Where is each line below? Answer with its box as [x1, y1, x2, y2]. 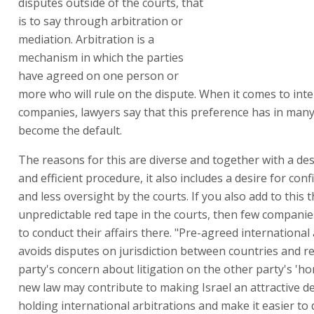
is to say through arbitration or [18, 13, 183, 29]
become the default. [18, 122, 122, 138]
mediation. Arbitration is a [18, 31, 154, 47]
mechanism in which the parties [18, 49, 184, 65]
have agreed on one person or [18, 67, 179, 83]
